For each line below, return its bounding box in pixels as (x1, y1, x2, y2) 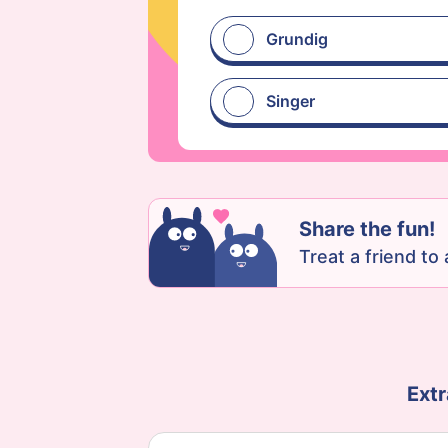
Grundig (266, 29, 328, 49)
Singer (266, 91, 315, 111)
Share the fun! (299, 217, 435, 241)
